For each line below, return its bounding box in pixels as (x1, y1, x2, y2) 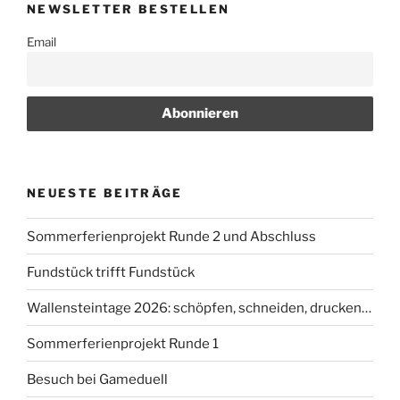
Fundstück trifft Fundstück (27, 263, 195, 280)
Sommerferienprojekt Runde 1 (27, 335, 219, 352)
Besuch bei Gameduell (27, 371, 168, 387)
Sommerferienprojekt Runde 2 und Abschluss (27, 228, 316, 245)
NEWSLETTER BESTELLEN (27, 2, 230, 17)
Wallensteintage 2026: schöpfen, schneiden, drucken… (27, 299, 371, 316)
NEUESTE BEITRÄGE (27, 185, 183, 200)
